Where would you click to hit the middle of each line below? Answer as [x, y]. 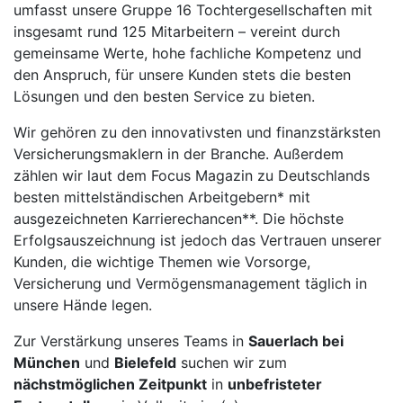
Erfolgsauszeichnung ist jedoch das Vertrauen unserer [197, 240]
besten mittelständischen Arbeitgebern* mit [162, 197]
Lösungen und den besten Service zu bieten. [164, 96]
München [47, 362]
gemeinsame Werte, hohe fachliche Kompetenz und [188, 53]
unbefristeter [275, 384]
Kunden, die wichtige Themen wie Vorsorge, [162, 261]
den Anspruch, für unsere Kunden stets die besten [182, 74]
